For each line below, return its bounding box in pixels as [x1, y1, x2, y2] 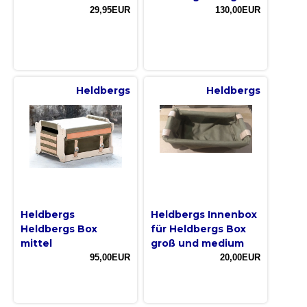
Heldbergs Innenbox [151, 208, 257, 221]
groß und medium [151, 237, 244, 250]
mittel [21, 237, 52, 250]
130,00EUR [215, 5, 260, 16]
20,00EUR [220, 252, 260, 263]
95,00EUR [90, 252, 130, 263]
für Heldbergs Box [151, 223, 246, 236]
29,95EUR [90, 5, 130, 16]
